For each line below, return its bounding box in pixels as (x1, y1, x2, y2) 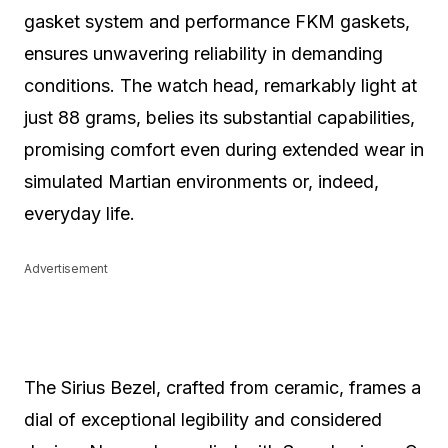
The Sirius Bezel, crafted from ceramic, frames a (24, 377, 421, 398)
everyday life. (24, 203, 135, 224)
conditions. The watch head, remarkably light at (24, 75, 417, 96)
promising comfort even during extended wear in (24, 139, 424, 160)
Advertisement (24, 261, 108, 276)
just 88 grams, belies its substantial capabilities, (24, 107, 415, 128)
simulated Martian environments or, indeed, (24, 171, 379, 192)
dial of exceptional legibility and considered (24, 409, 382, 430)
